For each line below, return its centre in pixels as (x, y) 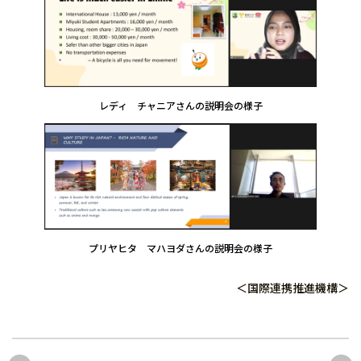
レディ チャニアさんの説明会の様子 (180, 106)
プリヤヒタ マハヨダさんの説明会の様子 (180, 247)
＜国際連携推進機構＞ (293, 287)
